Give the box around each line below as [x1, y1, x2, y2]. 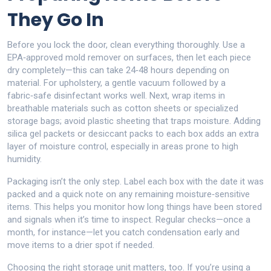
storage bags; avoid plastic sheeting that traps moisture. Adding [7, 116, 261, 126]
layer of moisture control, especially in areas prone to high [7, 141, 238, 152]
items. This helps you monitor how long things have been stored [7, 201, 262, 212]
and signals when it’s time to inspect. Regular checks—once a [7, 214, 250, 225]
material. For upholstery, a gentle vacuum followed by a [7, 77, 226, 88]
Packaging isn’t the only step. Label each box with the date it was [7, 176, 264, 187]
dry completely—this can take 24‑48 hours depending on [7, 65, 229, 76]
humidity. [7, 154, 42, 165]
